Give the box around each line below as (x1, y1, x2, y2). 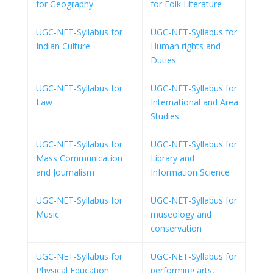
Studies (151, 110, 179, 122)
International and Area (151, 96, 238, 108)
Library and (151, 152, 194, 164)
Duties (151, 54, 176, 66)
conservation (151, 222, 202, 234)
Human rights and (151, 40, 221, 52)
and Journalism (36, 166, 94, 178)
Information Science (151, 166, 230, 178)
